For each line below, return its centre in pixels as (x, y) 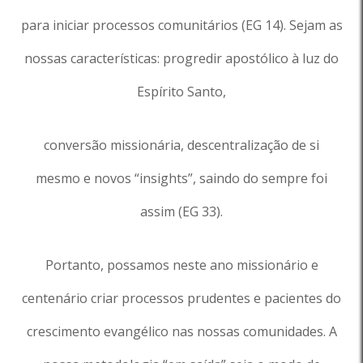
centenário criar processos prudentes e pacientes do (181, 298)
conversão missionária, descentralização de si (181, 145)
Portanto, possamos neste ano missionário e (181, 265)
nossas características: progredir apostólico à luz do (181, 58)
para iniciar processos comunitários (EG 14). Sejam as (181, 25)
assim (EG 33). (181, 211)
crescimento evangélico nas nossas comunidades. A (181, 331)
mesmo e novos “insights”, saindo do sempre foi (181, 178)
